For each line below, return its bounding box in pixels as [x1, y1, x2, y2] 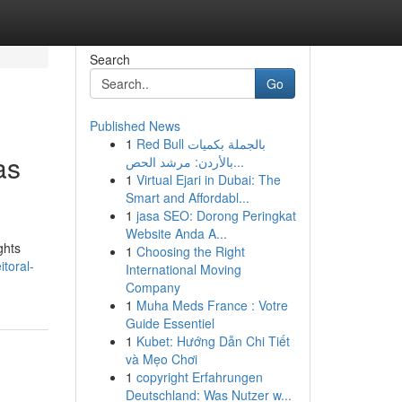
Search [89, 50, 130, 68]
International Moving [125, 260, 241, 278]
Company [125, 278, 180, 296]
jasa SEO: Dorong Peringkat [135, 206, 296, 224]
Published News [89, 117, 180, 135]
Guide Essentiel [125, 314, 214, 332]
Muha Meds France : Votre [135, 296, 288, 314]
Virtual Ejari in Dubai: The [135, 170, 281, 188]
